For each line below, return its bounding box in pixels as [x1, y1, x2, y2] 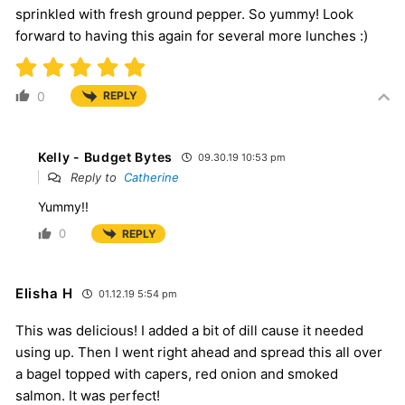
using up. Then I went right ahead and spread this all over [15, 344, 382, 362]
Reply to [67, 169, 124, 184]
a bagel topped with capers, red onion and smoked [15, 365, 338, 383]
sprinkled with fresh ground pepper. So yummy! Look [15, 5, 353, 23]
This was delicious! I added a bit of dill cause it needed [15, 322, 363, 340]
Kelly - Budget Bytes [38, 148, 173, 165]
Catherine [124, 169, 179, 184]
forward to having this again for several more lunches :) [15, 26, 368, 44]
